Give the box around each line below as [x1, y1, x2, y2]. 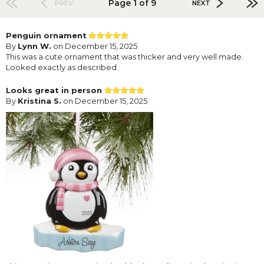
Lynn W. [18, 41, 51, 51]
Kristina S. [18, 96, 61, 106]
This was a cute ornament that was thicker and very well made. [6, 52, 243, 62]
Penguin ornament [6, 31, 87, 41]
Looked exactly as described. [6, 62, 118, 72]
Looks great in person [6, 85, 104, 95]
